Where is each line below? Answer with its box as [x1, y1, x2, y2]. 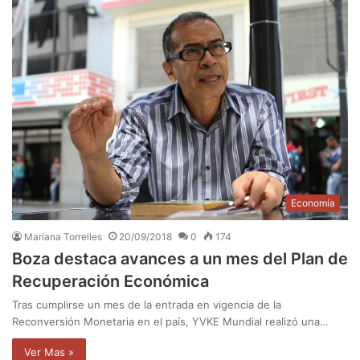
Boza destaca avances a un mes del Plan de [12, 249, 348, 269]
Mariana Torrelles [24, 231, 102, 243]
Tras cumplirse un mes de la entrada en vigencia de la [12, 298, 281, 312]
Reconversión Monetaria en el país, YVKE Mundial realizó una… [12, 315, 329, 329]
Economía [291, 197, 335, 210]
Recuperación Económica [12, 272, 209, 292]
